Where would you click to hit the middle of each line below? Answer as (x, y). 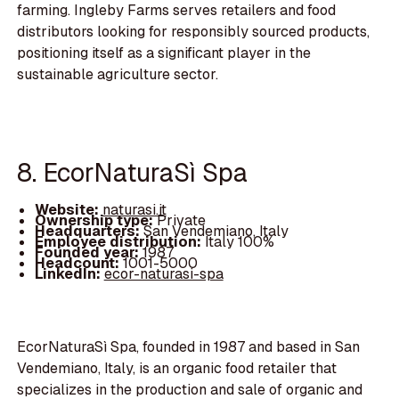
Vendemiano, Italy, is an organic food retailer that (177, 369)
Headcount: (78, 263)
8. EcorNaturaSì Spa (133, 172)
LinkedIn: (69, 273)
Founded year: (88, 252)
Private (181, 220)
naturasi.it (134, 209)
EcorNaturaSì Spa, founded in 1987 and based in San (189, 347)
